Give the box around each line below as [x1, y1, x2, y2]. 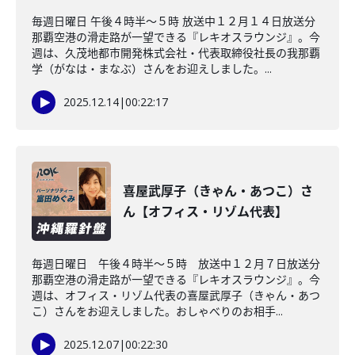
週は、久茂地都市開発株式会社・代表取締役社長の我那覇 [32, 45, 320, 60]
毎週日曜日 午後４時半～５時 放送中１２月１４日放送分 [32, 13, 315, 29]
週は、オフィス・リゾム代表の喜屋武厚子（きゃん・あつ [32, 288, 320, 303]
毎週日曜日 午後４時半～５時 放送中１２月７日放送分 [32, 256, 320, 271]
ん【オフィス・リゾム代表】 [123, 203, 288, 220]
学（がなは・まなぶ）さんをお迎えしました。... [32, 61, 272, 76]
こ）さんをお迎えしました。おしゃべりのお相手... [32, 303, 283, 319]
